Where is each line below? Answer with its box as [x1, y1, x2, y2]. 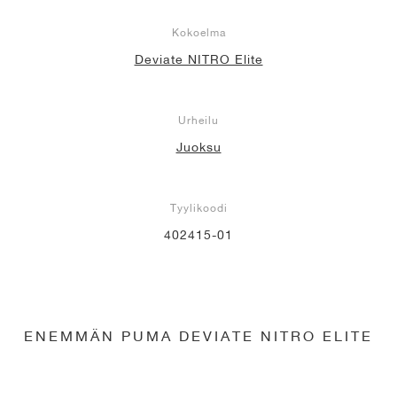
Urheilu [178, 113, 219, 128]
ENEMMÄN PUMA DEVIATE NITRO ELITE [24, 327, 373, 345]
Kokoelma [171, 26, 226, 40]
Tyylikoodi [169, 201, 228, 215]
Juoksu [175, 140, 222, 155]
